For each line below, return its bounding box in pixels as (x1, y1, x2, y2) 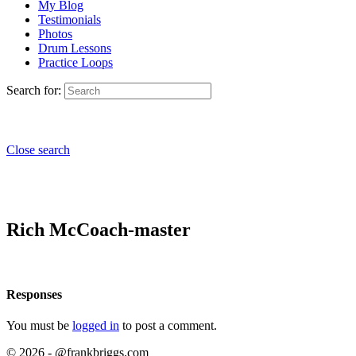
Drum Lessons (38, 41, 111, 55)
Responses (6, 288, 62, 302)
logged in (72, 319, 119, 333)
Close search (6, 143, 70, 157)
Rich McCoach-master (6, 219, 191, 240)
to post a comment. (119, 319, 217, 333)
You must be (6, 319, 72, 333)
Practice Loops (38, 56, 113, 69)
